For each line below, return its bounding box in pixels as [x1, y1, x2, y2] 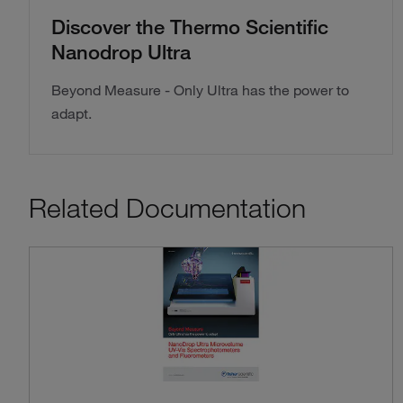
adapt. [51, 103, 92, 122]
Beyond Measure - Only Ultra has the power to [51, 80, 349, 99]
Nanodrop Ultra [51, 38, 191, 64]
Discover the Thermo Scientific [51, 13, 328, 39]
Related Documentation [29, 191, 306, 224]
